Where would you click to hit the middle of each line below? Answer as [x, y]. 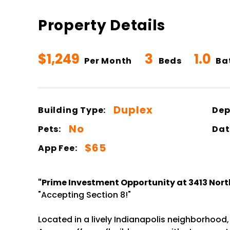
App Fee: [57, 148]
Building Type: [72, 110]
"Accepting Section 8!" [84, 195]
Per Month [108, 61]
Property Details [102, 25]
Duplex [133, 110]
